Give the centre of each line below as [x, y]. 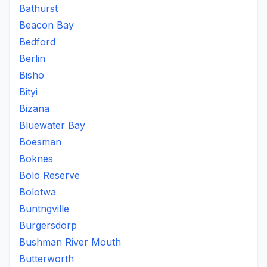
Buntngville [44, 209]
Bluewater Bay [52, 125]
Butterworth [46, 259]
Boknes [36, 159]
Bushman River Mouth [70, 242]
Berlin [32, 58]
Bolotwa [38, 192]
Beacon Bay [46, 25]
